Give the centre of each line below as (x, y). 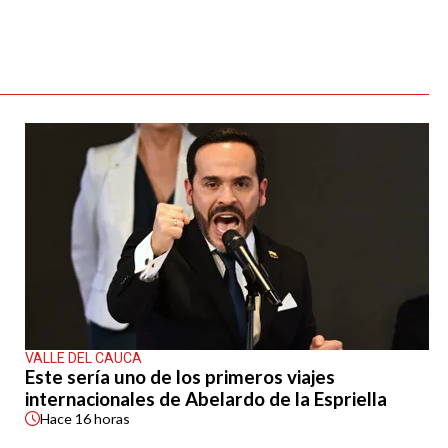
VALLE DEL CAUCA (83, 358)
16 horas (102, 419)
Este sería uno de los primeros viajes (179, 377)
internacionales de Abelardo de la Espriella (205, 399)
